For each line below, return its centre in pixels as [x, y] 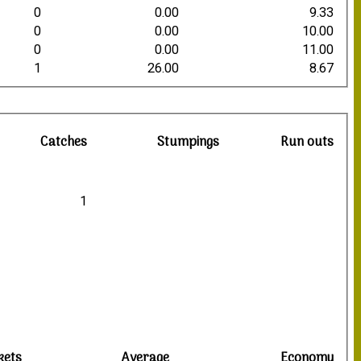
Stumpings [189, 143]
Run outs [307, 143]
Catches [64, 143]
